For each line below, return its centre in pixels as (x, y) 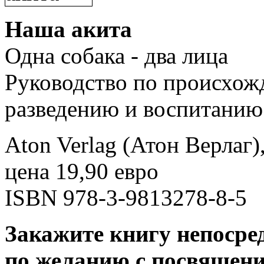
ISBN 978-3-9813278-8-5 (126, 198)
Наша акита (68, 29)
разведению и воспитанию (134, 109)
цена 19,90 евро (82, 171)
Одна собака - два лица (116, 56)
